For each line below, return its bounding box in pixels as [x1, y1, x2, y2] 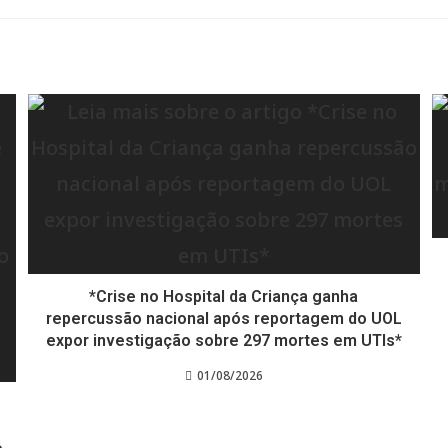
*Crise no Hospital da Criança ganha [89, 287, 359, 306]
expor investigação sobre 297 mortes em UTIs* [45, 331, 402, 350]
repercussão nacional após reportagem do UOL [45, 309, 402, 328]
